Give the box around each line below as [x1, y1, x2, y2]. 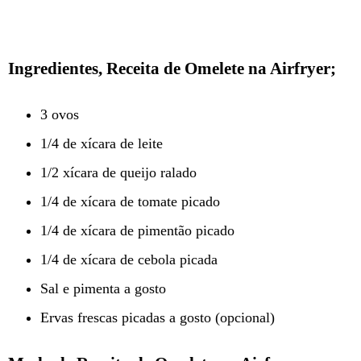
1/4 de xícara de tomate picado [40, 193, 220, 210]
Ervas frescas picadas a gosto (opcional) [40, 309, 275, 326]
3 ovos [40, 106, 79, 123]
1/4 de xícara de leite [40, 135, 163, 152]
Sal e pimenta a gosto [40, 280, 166, 297]
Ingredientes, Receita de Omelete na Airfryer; [8, 59, 336, 79]
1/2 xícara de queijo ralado [40, 164, 197, 181]
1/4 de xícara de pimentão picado [40, 222, 234, 239]
